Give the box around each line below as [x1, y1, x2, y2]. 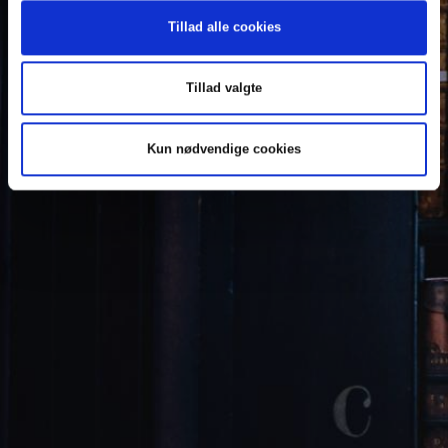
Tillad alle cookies [167, 19, 281, 35]
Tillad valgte [186, 80, 262, 96]
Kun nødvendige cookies [147, 141, 301, 157]
